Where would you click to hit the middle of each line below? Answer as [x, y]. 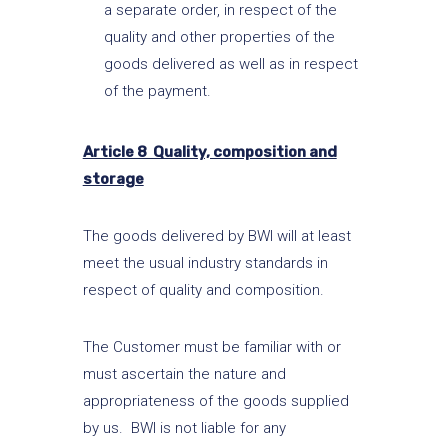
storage [113, 178]
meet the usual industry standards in [205, 262]
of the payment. [157, 90]
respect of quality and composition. [203, 289]
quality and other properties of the [219, 36]
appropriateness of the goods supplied [215, 400]
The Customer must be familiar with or [211, 346]
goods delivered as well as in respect [230, 63]
